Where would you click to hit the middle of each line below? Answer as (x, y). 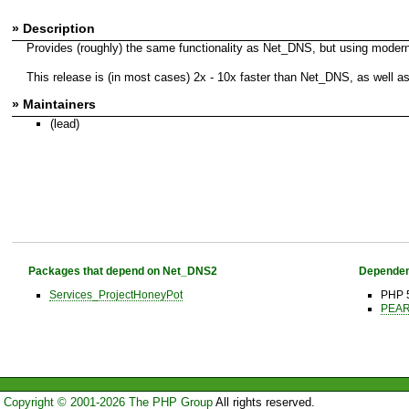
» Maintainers (54, 104)
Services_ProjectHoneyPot (115, 295)
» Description (53, 28)
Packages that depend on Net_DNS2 (122, 271)
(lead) (64, 123)
